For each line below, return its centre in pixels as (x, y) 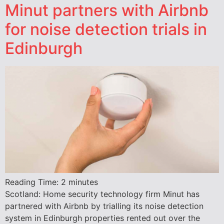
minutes (83, 182)
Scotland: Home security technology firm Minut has (102, 194)
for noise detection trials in (106, 29)
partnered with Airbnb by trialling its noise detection (104, 206)
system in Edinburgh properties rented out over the (102, 218)
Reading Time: (33, 182)
